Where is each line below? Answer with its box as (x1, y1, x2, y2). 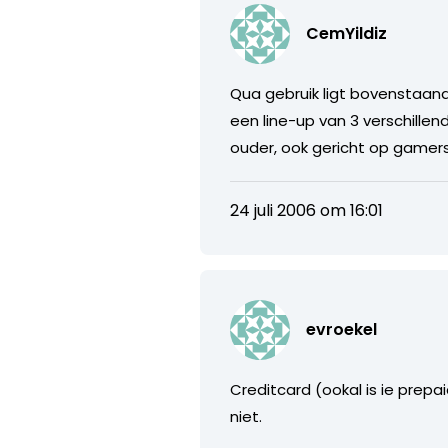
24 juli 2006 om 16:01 (230, 198, 384, 222)
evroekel (306, 317, 378, 341)
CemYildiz (306, 21, 388, 45)
